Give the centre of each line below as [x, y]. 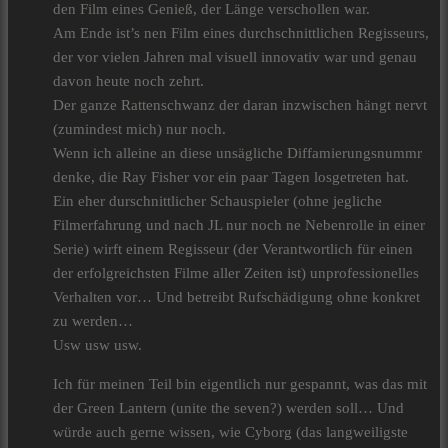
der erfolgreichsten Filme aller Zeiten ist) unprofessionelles [236, 273]
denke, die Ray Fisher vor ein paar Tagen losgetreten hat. [231, 177]
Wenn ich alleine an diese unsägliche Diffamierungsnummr [237, 153]
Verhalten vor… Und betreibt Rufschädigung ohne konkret [236, 297]
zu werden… [93, 321]
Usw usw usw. [97, 345]
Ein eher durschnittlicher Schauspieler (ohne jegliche [217, 201]
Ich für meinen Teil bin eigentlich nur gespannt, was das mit [240, 384]
